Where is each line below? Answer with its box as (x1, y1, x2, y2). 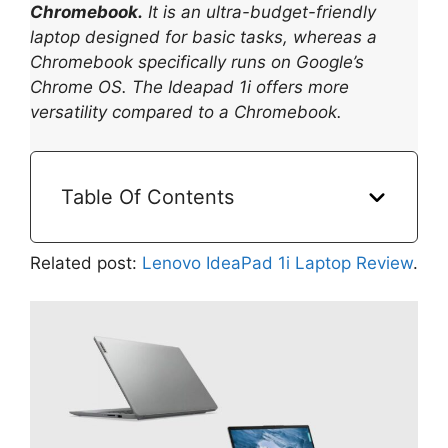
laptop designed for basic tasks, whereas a (30, 27, 377, 48)
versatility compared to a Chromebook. (30, 102, 342, 123)
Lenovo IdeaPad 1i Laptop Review (142, 252, 413, 273)
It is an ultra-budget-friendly (143, 2, 376, 23)
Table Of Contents (61, 184, 234, 209)
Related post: (30, 252, 142, 273)
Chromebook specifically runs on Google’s (30, 52, 364, 73)
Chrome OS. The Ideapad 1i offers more (30, 77, 349, 98)
